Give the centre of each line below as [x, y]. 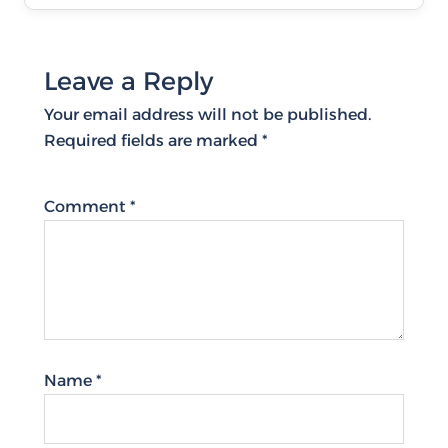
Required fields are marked [153, 140]
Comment [87, 206]
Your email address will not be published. [207, 114]
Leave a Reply [128, 81]
